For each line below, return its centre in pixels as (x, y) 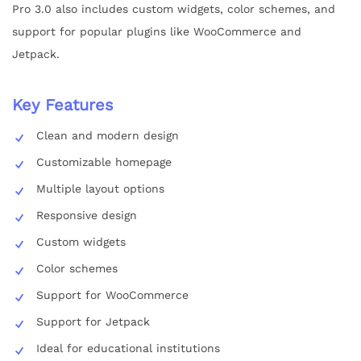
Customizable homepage (104, 162)
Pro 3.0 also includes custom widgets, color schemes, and (174, 9)
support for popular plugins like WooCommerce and (157, 32)
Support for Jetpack (93, 322)
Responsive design (87, 216)
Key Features (63, 105)
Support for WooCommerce (112, 295)
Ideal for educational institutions (128, 349)
